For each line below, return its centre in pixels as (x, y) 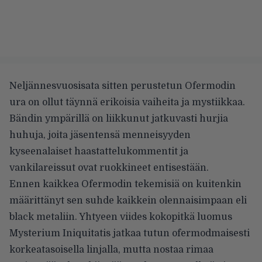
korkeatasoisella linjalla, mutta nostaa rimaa (111, 249)
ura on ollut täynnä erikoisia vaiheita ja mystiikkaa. (127, 102)
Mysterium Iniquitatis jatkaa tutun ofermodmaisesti (130, 233)
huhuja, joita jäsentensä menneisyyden (100, 135)
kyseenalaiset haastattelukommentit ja (99, 151)
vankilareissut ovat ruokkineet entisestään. (109, 168)
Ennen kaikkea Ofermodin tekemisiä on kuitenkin (125, 184)
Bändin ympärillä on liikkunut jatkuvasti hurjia (119, 118)
